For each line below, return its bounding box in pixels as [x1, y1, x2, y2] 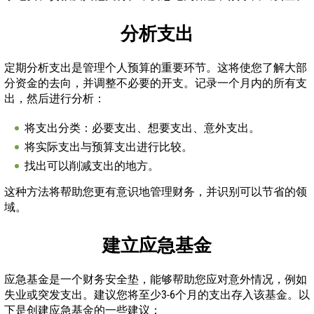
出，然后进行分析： [4, 91, 105, 105]
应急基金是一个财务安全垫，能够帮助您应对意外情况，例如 [4, 272, 307, 286]
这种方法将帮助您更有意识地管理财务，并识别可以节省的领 [4, 184, 307, 198]
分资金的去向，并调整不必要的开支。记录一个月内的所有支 [4, 76, 307, 90]
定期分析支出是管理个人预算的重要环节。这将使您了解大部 [4, 60, 307, 74]
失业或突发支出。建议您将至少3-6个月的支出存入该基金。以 [4, 287, 310, 301]
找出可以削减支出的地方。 [25, 158, 159, 172]
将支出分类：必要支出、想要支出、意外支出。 [25, 121, 260, 135]
